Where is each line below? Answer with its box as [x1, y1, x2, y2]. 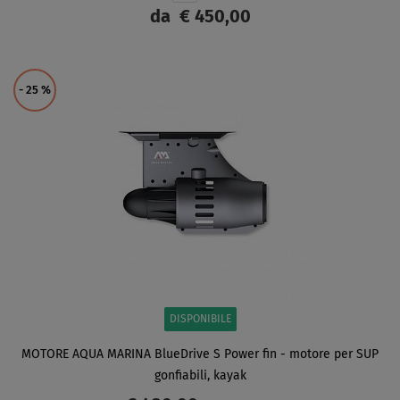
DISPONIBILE [169, 313, 231, 325]
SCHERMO [172, 56, 228, 70]
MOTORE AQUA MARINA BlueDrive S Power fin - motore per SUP [21, 347, 379, 361]
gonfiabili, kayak [154, 369, 246, 382]
